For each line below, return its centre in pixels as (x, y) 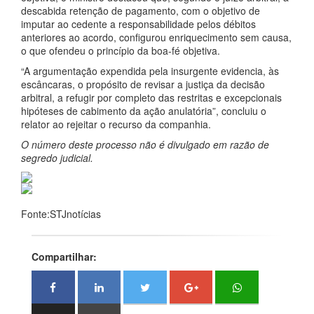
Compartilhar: (64, 257)
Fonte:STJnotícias (61, 214)
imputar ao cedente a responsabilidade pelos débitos (138, 24)
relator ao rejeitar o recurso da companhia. (116, 124)
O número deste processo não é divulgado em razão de (145, 144)
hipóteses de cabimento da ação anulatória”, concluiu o (144, 111)
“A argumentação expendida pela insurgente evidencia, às (150, 71)
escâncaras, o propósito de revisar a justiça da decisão (143, 84)
